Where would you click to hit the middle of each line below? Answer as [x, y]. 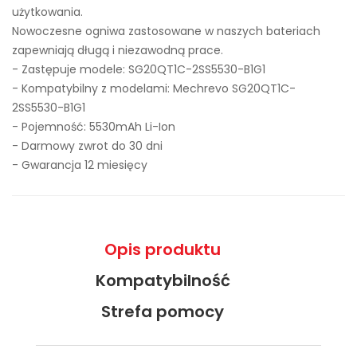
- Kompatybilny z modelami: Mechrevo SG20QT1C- [154, 88]
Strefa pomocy [163, 312]
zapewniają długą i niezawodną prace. [118, 50]
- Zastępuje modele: [70, 69]
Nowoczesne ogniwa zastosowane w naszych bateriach [166, 31]
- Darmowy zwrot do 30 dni [87, 146]
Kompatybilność [163, 280]
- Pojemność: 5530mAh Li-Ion [94, 127]
